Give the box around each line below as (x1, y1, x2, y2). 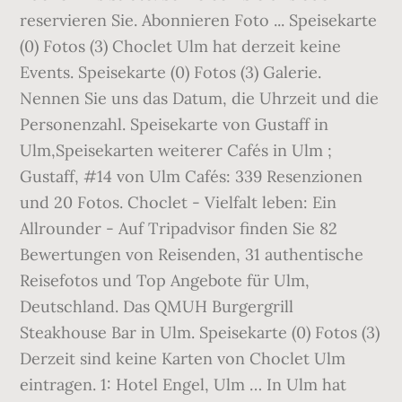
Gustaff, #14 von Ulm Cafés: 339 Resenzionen (20, 166, 363, 187)
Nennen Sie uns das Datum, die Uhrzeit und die (20, 88, 380, 109)
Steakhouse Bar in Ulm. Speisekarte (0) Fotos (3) (20, 322, 380, 343)
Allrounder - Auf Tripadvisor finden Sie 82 (20, 218, 338, 239)
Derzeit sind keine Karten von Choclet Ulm (20, 348, 346, 369)
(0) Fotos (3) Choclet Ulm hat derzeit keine (20, 36, 342, 57)
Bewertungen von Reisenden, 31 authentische (20, 244, 364, 265)
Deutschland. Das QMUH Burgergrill (20, 296, 294, 317)
